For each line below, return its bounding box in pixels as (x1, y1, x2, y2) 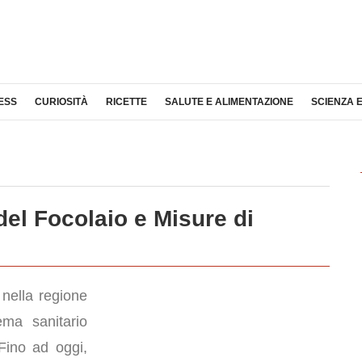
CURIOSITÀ (35, 96, 88, 107)
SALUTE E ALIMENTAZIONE (165, 96, 293, 107)
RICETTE (106, 96, 147, 107)
